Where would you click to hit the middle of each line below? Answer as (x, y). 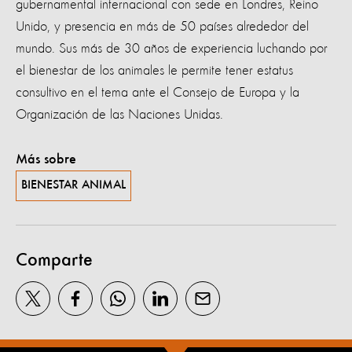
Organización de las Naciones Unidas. (123, 114)
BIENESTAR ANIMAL (73, 185)
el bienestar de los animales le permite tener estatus (154, 70)
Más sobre (46, 159)
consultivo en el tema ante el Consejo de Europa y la (158, 92)
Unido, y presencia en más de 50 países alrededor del (162, 26)
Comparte (54, 260)
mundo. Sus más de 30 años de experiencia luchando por (172, 48)
